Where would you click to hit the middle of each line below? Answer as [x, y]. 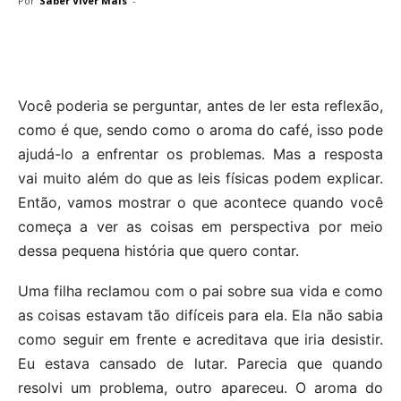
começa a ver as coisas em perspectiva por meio [200, 226]
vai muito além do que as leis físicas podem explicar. [200, 178]
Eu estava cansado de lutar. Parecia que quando [200, 363]
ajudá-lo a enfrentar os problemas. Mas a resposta [200, 154]
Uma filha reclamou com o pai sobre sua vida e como [200, 291]
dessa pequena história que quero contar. [158, 251]
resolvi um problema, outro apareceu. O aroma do [200, 388]
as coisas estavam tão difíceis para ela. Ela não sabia [200, 315]
